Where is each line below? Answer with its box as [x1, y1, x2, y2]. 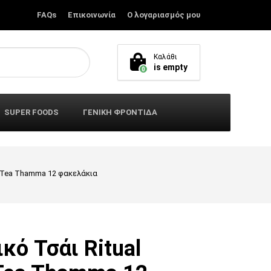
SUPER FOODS [4, 108, 59, 117]
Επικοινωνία [68, 10, 116, 19]
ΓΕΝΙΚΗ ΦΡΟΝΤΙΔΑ [83, 108, 157, 117]
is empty [154, 62, 188, 72]
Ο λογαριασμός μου [127, 10, 200, 19]
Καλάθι [154, 52, 177, 61]
